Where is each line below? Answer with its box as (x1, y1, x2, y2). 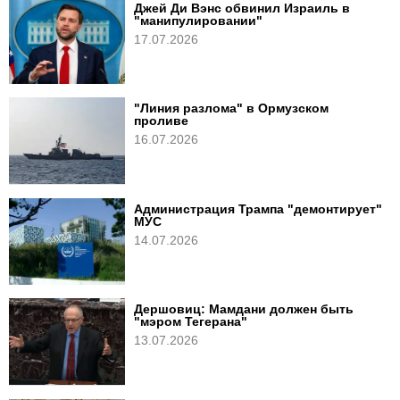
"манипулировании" (134, 12, 262, 28)
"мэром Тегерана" (134, 314, 247, 329)
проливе (134, 113, 188, 128)
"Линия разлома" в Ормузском (134, 101, 329, 115)
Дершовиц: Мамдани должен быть (134, 302, 354, 316)
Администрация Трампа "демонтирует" (134, 201, 382, 216)
